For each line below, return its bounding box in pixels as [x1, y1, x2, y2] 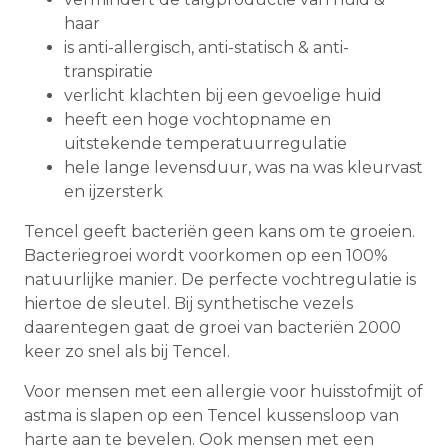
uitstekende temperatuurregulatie [64, 134, 347, 154]
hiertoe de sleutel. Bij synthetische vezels [24, 294, 353, 314]
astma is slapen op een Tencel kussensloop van [24, 406, 399, 426]
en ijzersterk [64, 182, 163, 202]
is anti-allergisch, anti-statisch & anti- [64, 38, 349, 58]
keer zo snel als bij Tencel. [24, 342, 230, 362]
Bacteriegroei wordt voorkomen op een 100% [24, 246, 388, 266]
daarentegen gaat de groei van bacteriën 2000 [24, 318, 401, 338]
